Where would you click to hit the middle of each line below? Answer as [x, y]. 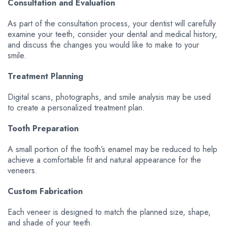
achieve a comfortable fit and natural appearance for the [104, 160]
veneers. [23, 170]
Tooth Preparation [43, 128]
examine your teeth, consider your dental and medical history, [112, 34]
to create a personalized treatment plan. [76, 107]
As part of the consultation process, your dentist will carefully [112, 23]
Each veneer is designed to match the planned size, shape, [109, 212]
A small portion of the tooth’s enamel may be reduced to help [112, 149]
